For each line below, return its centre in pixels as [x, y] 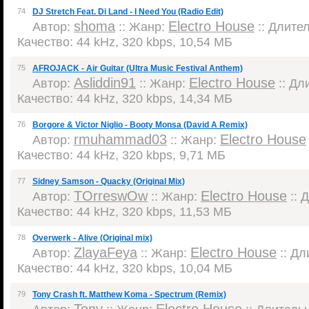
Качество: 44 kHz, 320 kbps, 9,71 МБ [121, 155]
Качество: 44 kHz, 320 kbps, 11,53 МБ [124, 211]
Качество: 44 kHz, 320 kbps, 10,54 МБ [125, 42]
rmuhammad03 [120, 139]
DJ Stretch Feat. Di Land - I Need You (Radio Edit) [128, 12]
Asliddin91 [105, 83]
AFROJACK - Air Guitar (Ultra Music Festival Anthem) [138, 68]
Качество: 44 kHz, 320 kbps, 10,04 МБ [125, 268]
